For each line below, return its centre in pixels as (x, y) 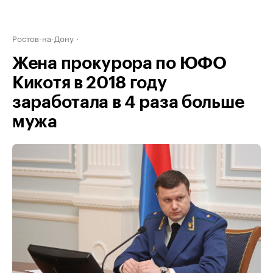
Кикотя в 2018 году (90, 83)
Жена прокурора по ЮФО (119, 63)
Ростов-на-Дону (43, 38)
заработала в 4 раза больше (128, 102)
